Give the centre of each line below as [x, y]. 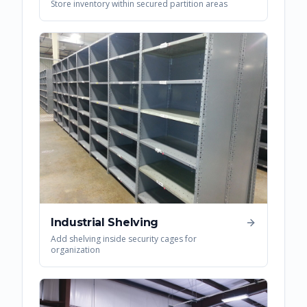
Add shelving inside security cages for [124, 239]
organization [75, 250]
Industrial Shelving [105, 223]
